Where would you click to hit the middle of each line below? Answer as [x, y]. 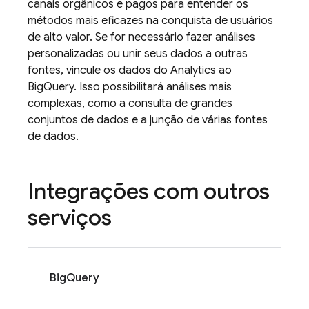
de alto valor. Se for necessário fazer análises [141, 37]
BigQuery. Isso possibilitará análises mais [130, 87]
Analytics [193, 70]
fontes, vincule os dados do [99, 70]
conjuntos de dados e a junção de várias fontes [148, 120]
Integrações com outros [149, 191]
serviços [70, 217]
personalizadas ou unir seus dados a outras [138, 54]
